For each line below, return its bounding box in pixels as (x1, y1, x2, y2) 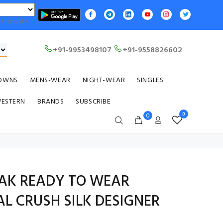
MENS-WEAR (29, 75, 71, 86)
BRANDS (37, 96, 64, 108)
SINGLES (137, 75, 164, 86)
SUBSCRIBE (76, 96, 111, 108)
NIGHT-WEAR (82, 75, 125, 86)
